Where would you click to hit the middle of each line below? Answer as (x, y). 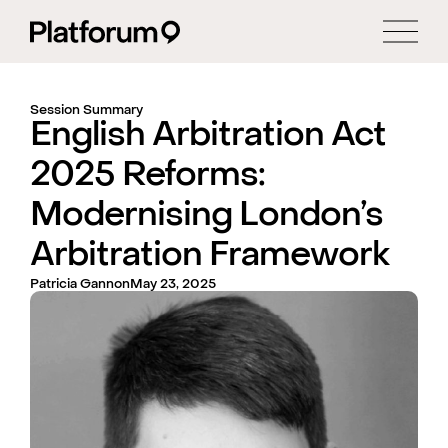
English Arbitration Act (208, 136)
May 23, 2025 (173, 284)
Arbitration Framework (209, 256)
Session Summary (86, 110)
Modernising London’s (206, 216)
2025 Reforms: (147, 176)
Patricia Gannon (80, 284)
